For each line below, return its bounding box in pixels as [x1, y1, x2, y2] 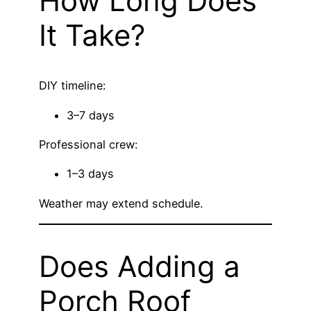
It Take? [39, 17, 145, 53]
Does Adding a [39, 248, 240, 284]
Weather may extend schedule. [39, 196, 203, 210]
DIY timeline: [39, 78, 106, 93]
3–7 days [67, 108, 115, 122]
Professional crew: [39, 137, 137, 152]
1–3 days [67, 167, 114, 181]
